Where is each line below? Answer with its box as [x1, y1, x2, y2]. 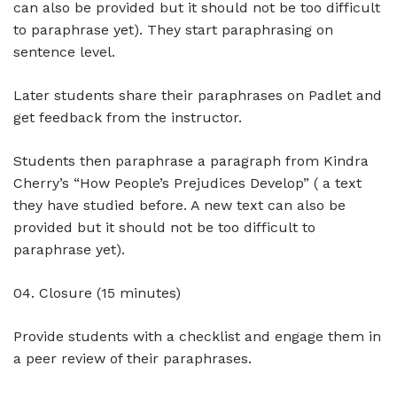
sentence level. [13, 43, 115, 60]
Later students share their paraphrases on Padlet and [13, 87, 382, 104]
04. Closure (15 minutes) [13, 284, 181, 301]
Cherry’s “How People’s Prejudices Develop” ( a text [13, 175, 362, 191]
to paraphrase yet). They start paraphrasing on [13, 21, 333, 38]
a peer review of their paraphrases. [13, 350, 252, 367]
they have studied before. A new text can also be [13, 197, 346, 214]
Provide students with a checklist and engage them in [13, 328, 381, 345]
